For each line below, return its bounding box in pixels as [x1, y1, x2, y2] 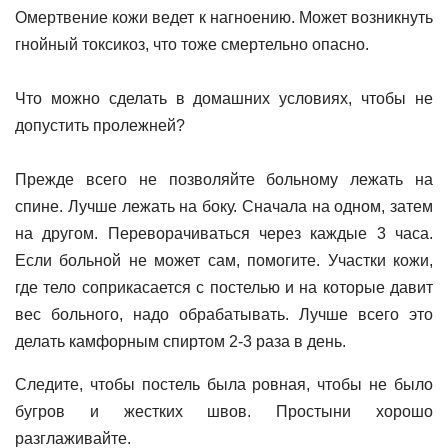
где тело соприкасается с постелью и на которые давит [15, 279, 433, 296]
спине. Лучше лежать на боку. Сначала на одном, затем [15, 198, 433, 215]
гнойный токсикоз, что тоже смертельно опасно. [15, 36, 369, 53]
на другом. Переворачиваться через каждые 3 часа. [15, 225, 433, 242]
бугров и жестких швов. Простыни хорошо [15, 403, 433, 420]
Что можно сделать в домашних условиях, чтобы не [15, 90, 433, 107]
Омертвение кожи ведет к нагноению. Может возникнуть [15, 9, 433, 26]
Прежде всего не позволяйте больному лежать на [15, 171, 433, 188]
